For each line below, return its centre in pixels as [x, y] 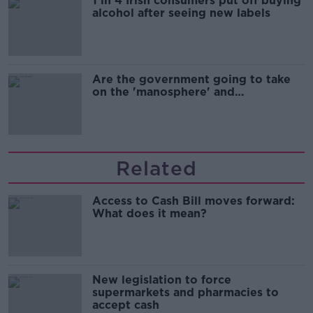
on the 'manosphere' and [163, 92]
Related [156, 169]
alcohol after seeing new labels [181, 13]
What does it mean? [150, 214]
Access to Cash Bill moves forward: [194, 201]
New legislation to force [162, 280]
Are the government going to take [191, 80]
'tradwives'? [127, 105]
